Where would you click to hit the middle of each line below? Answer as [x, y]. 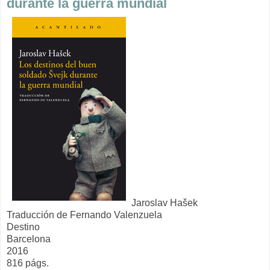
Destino [23, 227]
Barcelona [29, 239]
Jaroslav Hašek [165, 202]
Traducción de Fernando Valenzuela [84, 215]
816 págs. [28, 263]
